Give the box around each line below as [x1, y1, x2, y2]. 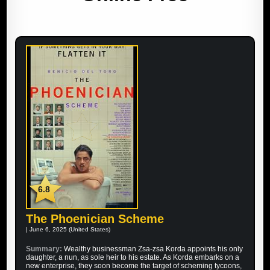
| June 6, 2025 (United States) [26, 226, 111, 233]
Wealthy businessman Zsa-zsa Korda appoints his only [64, 245, 243, 254]
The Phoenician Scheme [26, 212, 165, 226]
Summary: [26, 245, 64, 254]
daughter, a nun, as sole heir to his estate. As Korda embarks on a [26, 253, 240, 262]
